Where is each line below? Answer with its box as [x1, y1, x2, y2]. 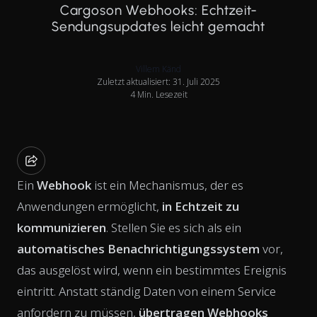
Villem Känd [136, 62, 181, 75]
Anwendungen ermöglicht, [17, 197, 162, 214]
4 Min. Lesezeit [129, 88, 188, 100]
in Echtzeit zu [162, 197, 239, 214]
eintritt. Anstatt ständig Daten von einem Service [17, 282, 276, 299]
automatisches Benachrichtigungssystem [17, 240, 260, 257]
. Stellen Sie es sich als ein [106, 219, 241, 236]
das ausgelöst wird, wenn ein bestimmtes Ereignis [17, 261, 287, 278]
